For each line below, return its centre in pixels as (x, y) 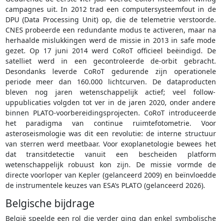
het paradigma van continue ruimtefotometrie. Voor (110, 123)
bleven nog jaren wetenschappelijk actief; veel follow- (110, 92)
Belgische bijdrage (50, 203)
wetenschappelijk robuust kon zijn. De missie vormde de (110, 164)
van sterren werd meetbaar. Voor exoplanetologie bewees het (110, 144)
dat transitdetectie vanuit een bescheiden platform (110, 154)
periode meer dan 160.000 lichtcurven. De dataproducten (110, 81)
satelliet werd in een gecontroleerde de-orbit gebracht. (110, 61)
